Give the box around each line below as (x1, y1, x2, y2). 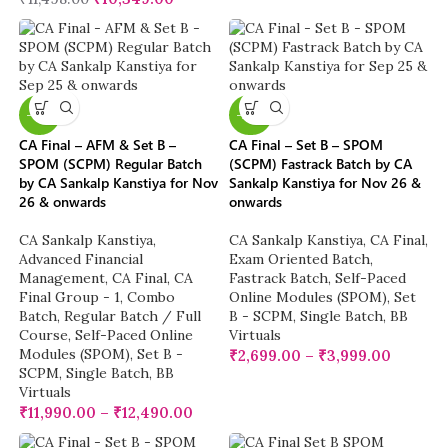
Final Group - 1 (19, 288, 121, 307)
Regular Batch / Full (64, 307, 202, 326)
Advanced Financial (19, 250, 144, 269)
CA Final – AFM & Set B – (19, 135, 177, 155)
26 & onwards (19, 192, 107, 212)
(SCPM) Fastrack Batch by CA (229, 154, 412, 174)
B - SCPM (229, 307, 293, 326)
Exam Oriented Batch (229, 250, 370, 269)
